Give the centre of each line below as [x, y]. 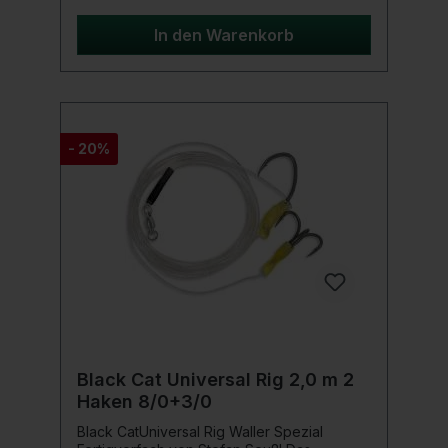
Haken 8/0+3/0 [144, 402]
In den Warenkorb [224, 35]
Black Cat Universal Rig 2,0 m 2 [215, 380]
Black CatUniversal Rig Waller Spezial [200, 432]
